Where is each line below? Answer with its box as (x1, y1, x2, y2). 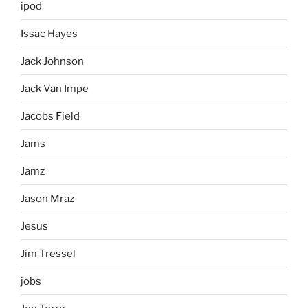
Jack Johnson (21, 54, 84, 67)
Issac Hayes (21, 27, 78, 40)
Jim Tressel (21, 247, 76, 260)
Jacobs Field (21, 109, 80, 122)
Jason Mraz (21, 192, 74, 205)
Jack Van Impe (21, 82, 89, 95)
